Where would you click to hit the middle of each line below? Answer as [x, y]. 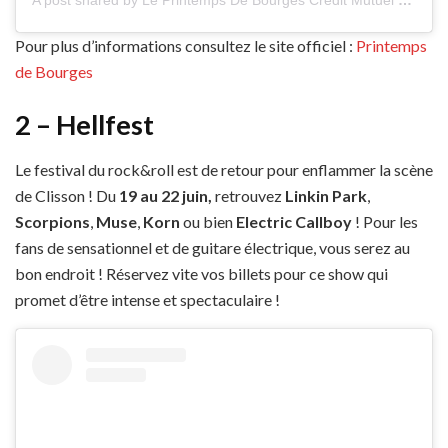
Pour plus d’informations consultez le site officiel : [185, 45]
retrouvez [248, 195]
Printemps [391, 45]
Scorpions [52, 221]
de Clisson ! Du [67, 195]
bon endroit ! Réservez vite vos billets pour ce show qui [201, 273]
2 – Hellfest [84, 125]
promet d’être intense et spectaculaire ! [147, 299]
